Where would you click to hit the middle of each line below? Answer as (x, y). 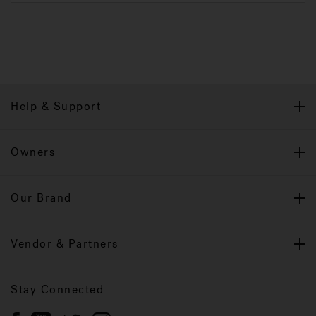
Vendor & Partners (65, 244)
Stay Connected (57, 290)
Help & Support (56, 106)
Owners (33, 152)
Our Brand (41, 198)
